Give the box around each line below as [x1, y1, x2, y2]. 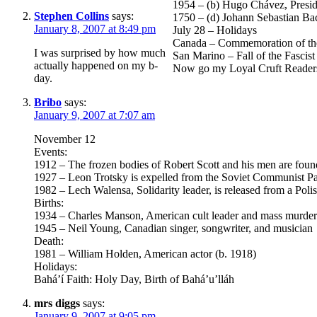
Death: [34, 234, 64, 247]
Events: [34, 145, 67, 158]
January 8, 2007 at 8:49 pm [34, 22, 156, 35]
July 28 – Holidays [173, 24, 258, 37]
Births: [34, 196, 64, 209]
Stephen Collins [34, 9, 109, 22]
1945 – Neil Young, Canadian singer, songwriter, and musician [34, 221, 313, 234]
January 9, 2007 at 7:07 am [34, 108, 155, 121]
